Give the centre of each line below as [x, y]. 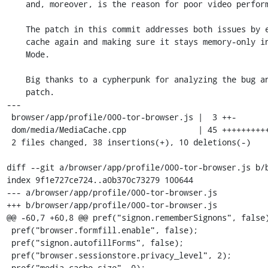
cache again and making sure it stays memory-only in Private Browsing [16, 41]
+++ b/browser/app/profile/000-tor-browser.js [112, 205]
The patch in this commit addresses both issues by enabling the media [16, 29]
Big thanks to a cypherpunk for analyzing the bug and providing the [16, 79]
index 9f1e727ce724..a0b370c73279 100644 [100, 179]
